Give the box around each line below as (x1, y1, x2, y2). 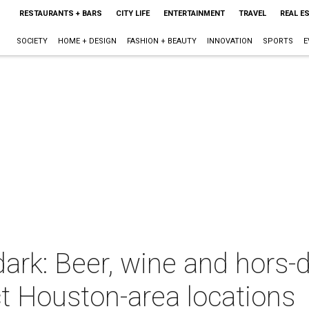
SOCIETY (16, 37, 48, 46)
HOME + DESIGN (57, 37, 117, 46)
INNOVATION (206, 37, 252, 46)
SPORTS (262, 37, 293, 46)
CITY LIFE (115, 9, 150, 18)
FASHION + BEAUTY (126, 37, 197, 46)
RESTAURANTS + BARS (19, 9, 102, 18)
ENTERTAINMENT (163, 9, 225, 18)
